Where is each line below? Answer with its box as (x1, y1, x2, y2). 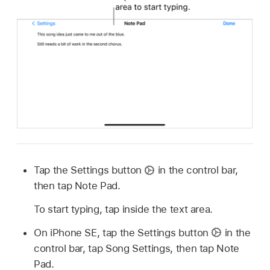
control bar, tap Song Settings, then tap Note (34, 242, 239, 254)
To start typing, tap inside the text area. (34, 202, 213, 215)
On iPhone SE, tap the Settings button (34, 226, 212, 239)
